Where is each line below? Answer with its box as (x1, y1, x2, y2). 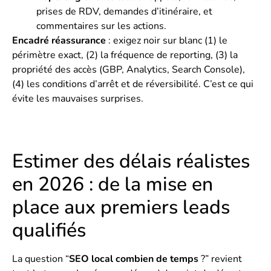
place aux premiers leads (12, 194, 230, 220)
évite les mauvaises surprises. (12, 92, 143, 106)
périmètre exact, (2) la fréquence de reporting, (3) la (12, 48, 238, 62)
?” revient (198, 252, 242, 266)
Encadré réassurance (12, 34, 106, 48)
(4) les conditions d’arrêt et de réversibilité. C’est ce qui (12, 77, 253, 91)
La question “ (12, 252, 69, 266)
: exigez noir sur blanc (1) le (106, 34, 227, 48)
